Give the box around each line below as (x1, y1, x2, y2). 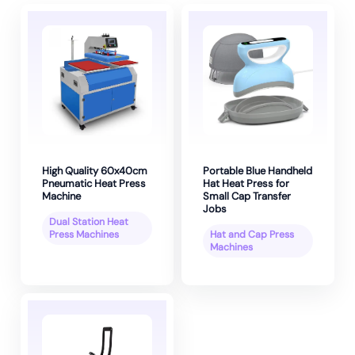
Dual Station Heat (49, 216, 128, 229)
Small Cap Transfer (203, 189, 291, 204)
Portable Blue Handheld (203, 164, 312, 178)
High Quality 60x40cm (42, 164, 147, 178)
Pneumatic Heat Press (42, 177, 146, 191)
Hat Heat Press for (203, 177, 289, 191)
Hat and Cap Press (210, 228, 294, 242)
